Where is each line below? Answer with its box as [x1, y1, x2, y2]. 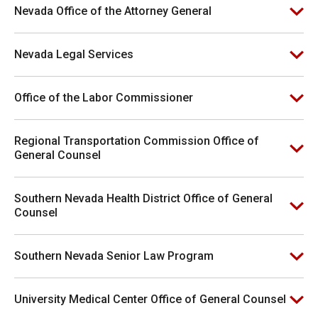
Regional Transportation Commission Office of [14, 134, 259, 148]
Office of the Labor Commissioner [14, 91, 193, 104]
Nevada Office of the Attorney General [14, 4, 212, 18]
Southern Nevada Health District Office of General [14, 192, 273, 205]
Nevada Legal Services [14, 48, 133, 61]
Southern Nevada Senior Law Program [14, 249, 214, 263]
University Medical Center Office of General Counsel [14, 292, 286, 306]
